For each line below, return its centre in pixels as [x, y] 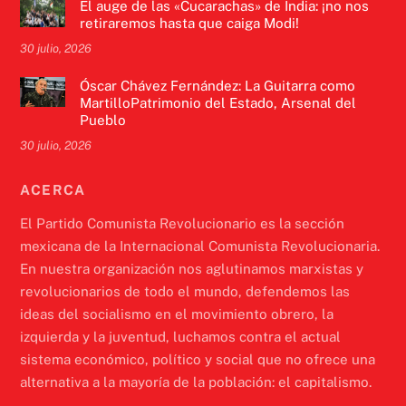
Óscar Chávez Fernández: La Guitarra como [217, 85]
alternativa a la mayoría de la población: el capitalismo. [196, 382]
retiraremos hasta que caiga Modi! [189, 23]
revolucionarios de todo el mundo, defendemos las [185, 291]
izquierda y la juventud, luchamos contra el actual [181, 336]
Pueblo [102, 120]
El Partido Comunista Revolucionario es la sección [183, 223]
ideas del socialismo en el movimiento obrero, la [177, 314]
